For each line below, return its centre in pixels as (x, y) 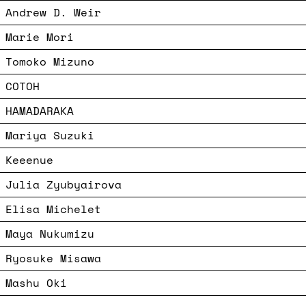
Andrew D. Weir (53, 12)
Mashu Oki (36, 282)
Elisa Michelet (53, 209)
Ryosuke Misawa (53, 258)
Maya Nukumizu (50, 233)
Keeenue (29, 159)
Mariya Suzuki (50, 135)
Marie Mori (40, 37)
